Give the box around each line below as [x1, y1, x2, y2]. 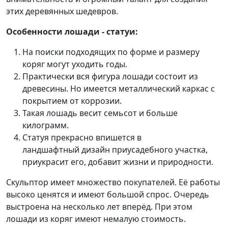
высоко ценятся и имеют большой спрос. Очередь [6, 189, 209, 200]
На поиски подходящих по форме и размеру [22, 46, 199, 58]
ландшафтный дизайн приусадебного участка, [22, 144, 208, 155]
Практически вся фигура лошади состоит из [22, 71, 198, 82]
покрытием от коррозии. [22, 95, 122, 106]
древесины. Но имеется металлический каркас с [22, 83, 215, 94]
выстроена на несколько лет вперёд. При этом [6, 201, 192, 212]
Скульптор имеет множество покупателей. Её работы [6, 177, 220, 188]
